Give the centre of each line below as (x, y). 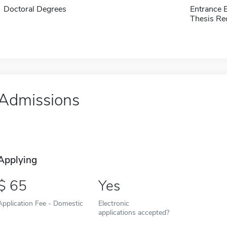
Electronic (113, 203)
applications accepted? (134, 212)
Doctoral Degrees (35, 9)
